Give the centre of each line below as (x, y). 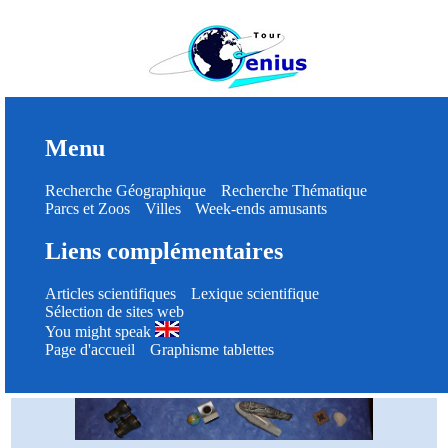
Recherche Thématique (293, 190)
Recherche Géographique (125, 190)
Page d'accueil (90, 349)
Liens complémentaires (164, 250)
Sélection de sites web (114, 311)
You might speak (100, 331)
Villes (162, 208)
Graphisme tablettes (211, 349)
